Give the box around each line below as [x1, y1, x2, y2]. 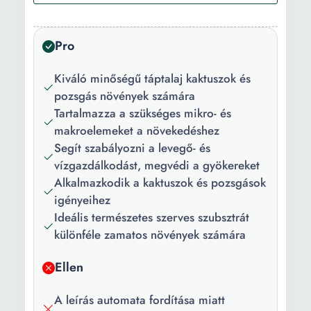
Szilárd [120, 20, 160, 37]
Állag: [39, 20, 68, 37]
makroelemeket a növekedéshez [54, 122, 219, 139]
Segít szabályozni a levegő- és [54, 140, 210, 156]
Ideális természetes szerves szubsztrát [54, 209, 249, 226]
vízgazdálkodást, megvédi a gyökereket [54, 157, 260, 174]
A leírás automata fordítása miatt [54, 292, 225, 308]
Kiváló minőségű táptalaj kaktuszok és [54, 70, 251, 87]
